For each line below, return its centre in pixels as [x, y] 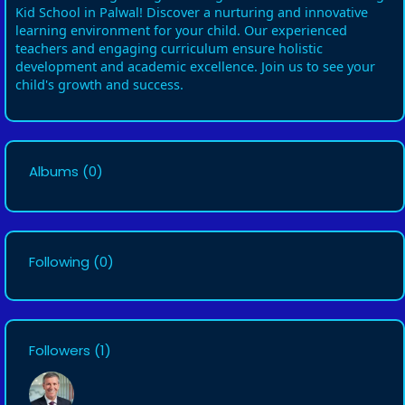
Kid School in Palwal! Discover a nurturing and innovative [192, 12]
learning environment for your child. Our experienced [181, 30]
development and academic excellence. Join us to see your [195, 66]
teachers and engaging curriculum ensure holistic [169, 48]
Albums [54, 171]
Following [59, 262]
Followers [60, 350]
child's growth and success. [99, 84]
